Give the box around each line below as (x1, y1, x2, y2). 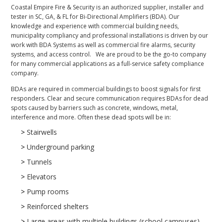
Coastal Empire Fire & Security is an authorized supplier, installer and (11, 2, 204, 11)
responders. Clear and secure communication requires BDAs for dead (11, 94, 209, 103)
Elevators (25, 171, 57, 181)
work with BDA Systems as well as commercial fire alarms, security (11, 40, 196, 49)
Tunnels (25, 157, 53, 166)
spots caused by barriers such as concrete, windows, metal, (11, 103, 178, 112)
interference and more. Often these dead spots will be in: (11, 112, 171, 121)
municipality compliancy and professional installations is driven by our (11, 31, 209, 40)
